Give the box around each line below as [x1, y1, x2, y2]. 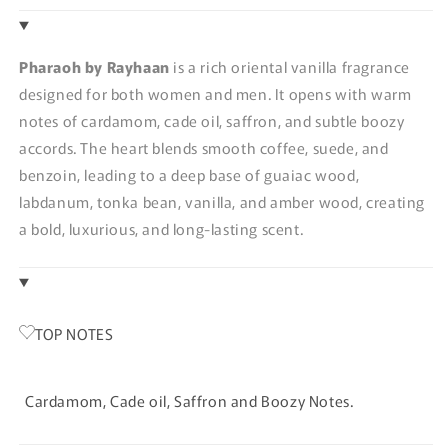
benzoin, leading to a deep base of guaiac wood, [19, 163, 360, 185]
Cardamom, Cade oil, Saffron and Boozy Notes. [25, 389, 354, 411]
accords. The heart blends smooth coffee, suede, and [19, 136, 389, 158]
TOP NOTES [35, 322, 114, 344]
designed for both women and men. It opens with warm [19, 82, 412, 104]
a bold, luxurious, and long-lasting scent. [19, 217, 304, 239]
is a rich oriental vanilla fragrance [169, 55, 411, 77]
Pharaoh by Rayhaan [19, 55, 170, 77]
